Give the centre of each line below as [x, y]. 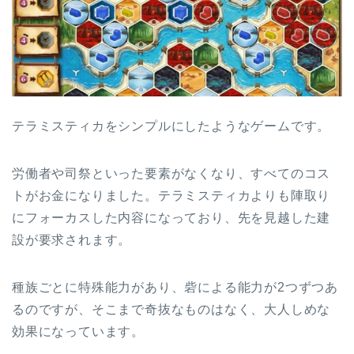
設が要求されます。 [72, 239]
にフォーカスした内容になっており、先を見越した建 [171, 217]
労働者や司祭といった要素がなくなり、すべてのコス [171, 173]
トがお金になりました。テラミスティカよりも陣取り [171, 195]
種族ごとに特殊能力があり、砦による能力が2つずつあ [175, 287]
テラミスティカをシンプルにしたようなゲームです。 [171, 126]
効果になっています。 [78, 331]
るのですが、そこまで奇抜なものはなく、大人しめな [171, 309]
